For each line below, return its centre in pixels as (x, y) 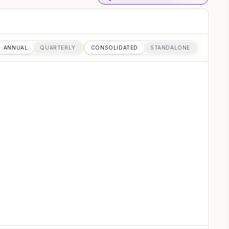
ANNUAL (16, 48)
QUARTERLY (58, 48)
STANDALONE (170, 48)
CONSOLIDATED (114, 48)
